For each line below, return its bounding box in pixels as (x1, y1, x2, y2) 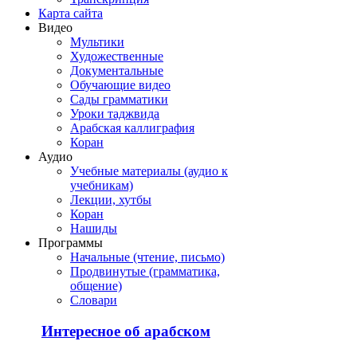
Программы (38, 236, 103, 250)
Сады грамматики (70, 92, 168, 107)
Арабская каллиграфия (70, 121, 194, 135)
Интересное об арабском (41, 322, 210, 339)
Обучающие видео (70, 78, 171, 92)
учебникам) (70, 178, 133, 193)
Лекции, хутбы (70, 193, 151, 207)
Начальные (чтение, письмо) (70, 250, 225, 265)
